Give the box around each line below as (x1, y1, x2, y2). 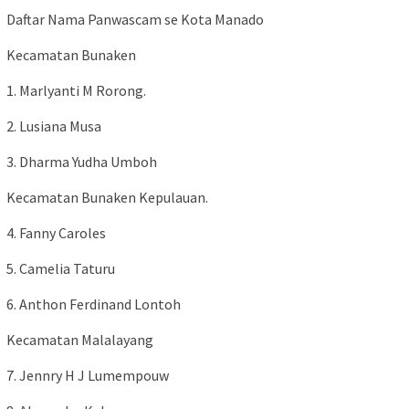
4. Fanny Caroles (6, 223, 106, 242)
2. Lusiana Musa (6, 116, 101, 135)
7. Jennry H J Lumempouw (6, 365, 169, 384)
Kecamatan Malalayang (6, 330, 153, 349)
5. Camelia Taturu (6, 258, 115, 278)
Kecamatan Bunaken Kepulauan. (6, 187, 208, 206)
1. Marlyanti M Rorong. (6, 80, 146, 100)
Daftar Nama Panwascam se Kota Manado (6, 9, 264, 28)
